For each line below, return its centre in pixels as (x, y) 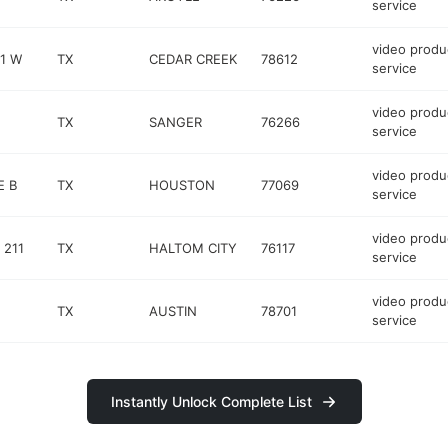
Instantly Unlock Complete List (211, 401)
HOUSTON (182, 184)
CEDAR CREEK (193, 58)
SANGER (176, 121)
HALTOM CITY (193, 247)
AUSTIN (173, 310)
